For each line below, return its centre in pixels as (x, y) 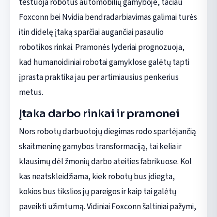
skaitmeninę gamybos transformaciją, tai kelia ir (100, 146)
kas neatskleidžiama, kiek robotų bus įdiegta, (97, 176)
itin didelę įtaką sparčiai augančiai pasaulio (91, 32)
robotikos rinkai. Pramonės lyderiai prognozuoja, (101, 47)
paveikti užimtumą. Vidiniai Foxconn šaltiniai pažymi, (107, 206)
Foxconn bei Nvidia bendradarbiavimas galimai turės (108, 17)
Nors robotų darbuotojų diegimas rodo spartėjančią (107, 131)
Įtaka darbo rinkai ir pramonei (99, 113)
